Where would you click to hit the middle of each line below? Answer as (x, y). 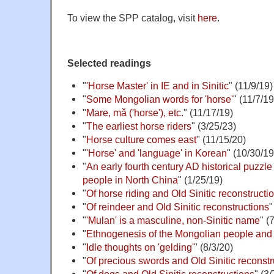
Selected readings (109, 63)
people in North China (130, 180)
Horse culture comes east (141, 139)
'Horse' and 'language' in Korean (156, 153)
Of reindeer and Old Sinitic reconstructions (177, 206)
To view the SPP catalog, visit (132, 17)
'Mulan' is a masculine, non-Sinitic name (173, 220)
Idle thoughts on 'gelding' (140, 247)
